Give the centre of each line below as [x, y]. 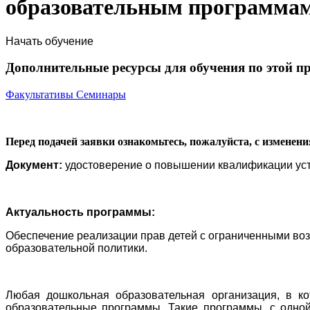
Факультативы [41, 95]
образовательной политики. [76, 248]
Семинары [101, 95]
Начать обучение [49, 41]
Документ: [35, 165]
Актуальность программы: [80, 212]
